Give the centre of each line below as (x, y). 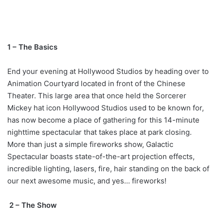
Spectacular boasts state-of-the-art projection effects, (101, 156)
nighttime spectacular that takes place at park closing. (100, 132)
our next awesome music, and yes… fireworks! (87, 181)
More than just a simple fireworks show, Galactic (90, 144)
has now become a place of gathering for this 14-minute (103, 120)
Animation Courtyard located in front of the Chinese (96, 83)
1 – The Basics (32, 47)
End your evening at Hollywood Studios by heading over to (108, 71)
